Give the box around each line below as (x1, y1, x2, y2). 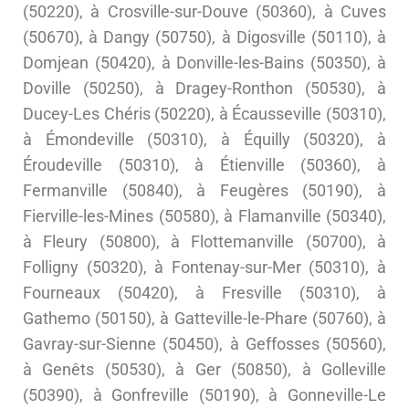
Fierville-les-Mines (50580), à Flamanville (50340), (23, 206, 386, 226)
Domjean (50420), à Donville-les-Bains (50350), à (23, 53, 386, 73)
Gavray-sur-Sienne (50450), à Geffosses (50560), (23, 334, 386, 354)
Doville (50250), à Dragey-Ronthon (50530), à (23, 79, 386, 99)
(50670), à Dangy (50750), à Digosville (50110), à (23, 27, 386, 47)
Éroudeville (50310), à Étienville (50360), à (23, 155, 386, 175)
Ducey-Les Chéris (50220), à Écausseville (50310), (23, 104, 386, 124)
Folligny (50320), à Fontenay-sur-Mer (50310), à (23, 257, 386, 278)
